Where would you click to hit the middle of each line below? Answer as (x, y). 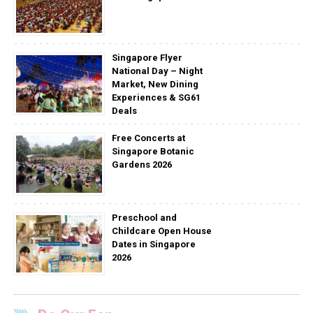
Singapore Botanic (153, 151)
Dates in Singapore (153, 244)
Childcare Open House (161, 231)
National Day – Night (157, 71)
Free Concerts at (148, 138)
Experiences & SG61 (156, 97)
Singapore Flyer (147, 57)
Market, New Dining (155, 84)
